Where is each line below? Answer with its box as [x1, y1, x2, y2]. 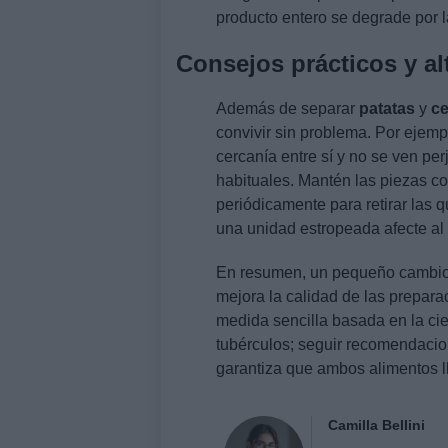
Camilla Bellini [328, 416, 426, 433]
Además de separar [216, 99, 359, 117]
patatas [359, 99, 415, 117]
